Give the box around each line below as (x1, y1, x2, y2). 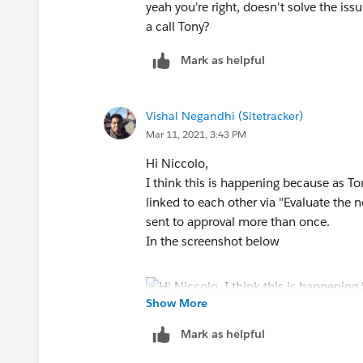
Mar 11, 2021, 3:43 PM (146, 127, 246, 142)
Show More (146, 296, 207, 311)
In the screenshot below (146, 233, 280, 250)
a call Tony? (146, 19, 213, 35)
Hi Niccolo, (146, 156, 211, 172)
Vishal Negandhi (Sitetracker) (146, 109, 303, 124)
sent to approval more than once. (146, 214, 333, 230)
